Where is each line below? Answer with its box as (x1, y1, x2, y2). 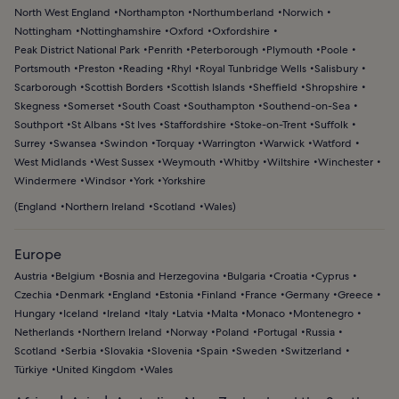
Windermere (14, 174, 77, 188)
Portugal (257, 325, 297, 339)
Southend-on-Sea (263, 99, 350, 113)
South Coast (122, 99, 180, 113)
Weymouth (162, 155, 216, 169)
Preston (78, 61, 115, 76)
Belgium (55, 269, 95, 283)
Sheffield (253, 80, 297, 94)
